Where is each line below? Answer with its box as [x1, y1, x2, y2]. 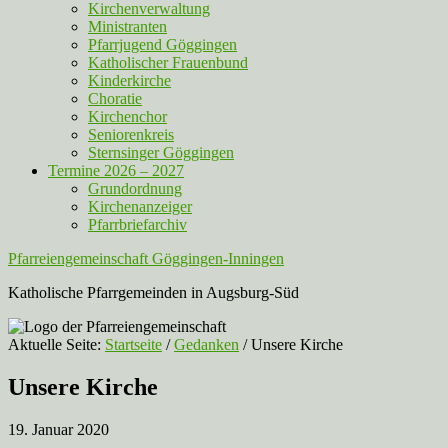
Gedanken [174, 336, 239, 353]
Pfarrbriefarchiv [88, 216, 187, 233]
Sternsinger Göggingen [88, 144, 234, 161]
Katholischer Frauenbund [88, 54, 248, 71]
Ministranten [88, 18, 167, 35]
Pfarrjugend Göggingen [88, 36, 237, 53]
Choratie [88, 90, 142, 107]
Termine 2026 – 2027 [48, 162, 184, 179]
